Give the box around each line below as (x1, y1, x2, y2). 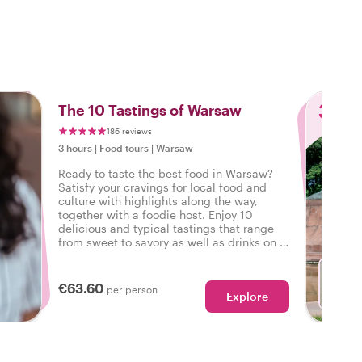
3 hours (58, 142, 92, 154)
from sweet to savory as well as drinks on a (58, 235, 286, 249)
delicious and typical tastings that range (58, 221, 274, 235)
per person (107, 284, 158, 295)
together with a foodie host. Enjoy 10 (58, 208, 253, 221)
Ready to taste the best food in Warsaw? (58, 166, 273, 180)
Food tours (99, 142, 149, 154)
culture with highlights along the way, (58, 194, 258, 208)
